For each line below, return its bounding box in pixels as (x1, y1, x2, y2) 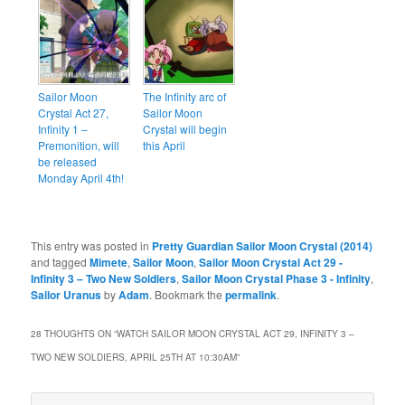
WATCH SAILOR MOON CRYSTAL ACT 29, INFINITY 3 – (117, 327, 355, 341)
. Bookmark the (149, 287, 226, 303)
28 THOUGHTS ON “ (31, 327, 118, 341)
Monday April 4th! (38, 170, 125, 186)
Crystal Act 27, (38, 105, 109, 121)
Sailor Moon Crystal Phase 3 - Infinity (182, 270, 372, 287)
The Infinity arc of (143, 89, 227, 105)
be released (38, 154, 98, 170)
